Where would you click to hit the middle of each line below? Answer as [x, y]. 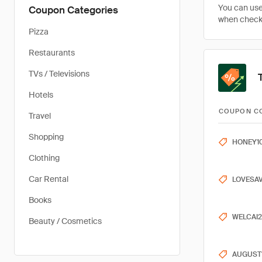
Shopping [46, 137]
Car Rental [49, 179]
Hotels [41, 95]
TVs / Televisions [59, 74]
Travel [40, 116]
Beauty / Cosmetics [65, 221]
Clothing [44, 158]
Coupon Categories [73, 10]
